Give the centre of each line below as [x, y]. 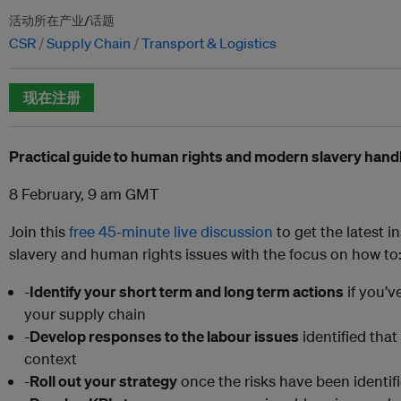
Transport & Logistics [209, 43]
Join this [39, 232]
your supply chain [85, 314]
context [51, 359]
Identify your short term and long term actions [187, 292]
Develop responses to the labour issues [164, 337]
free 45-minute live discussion [173, 232]
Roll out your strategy [103, 381]
